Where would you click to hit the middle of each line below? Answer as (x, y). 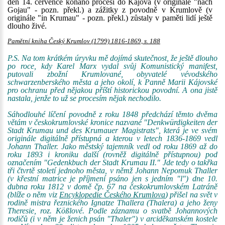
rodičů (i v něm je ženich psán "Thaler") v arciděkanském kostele (113, 219)
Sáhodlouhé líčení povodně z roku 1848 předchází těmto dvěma (113, 114)
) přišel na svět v (192, 195)
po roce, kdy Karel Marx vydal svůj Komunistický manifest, (113, 66)
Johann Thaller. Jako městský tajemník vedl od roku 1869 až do (113, 146)
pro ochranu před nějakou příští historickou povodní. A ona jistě (113, 90)
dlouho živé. (27, 26)
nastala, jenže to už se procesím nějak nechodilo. (84, 98)
